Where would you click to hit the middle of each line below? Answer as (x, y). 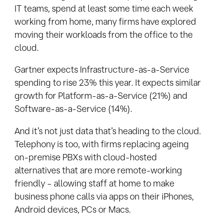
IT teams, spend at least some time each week (104, 8)
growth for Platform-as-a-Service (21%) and (101, 96)
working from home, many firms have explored (105, 22)
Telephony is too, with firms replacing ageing (102, 144)
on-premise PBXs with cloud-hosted (86, 157)
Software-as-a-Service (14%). (73, 109)
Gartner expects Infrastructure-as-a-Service (102, 70)
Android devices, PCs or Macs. (73, 209)
